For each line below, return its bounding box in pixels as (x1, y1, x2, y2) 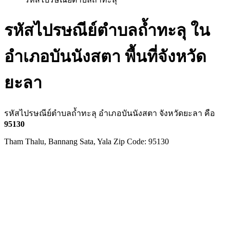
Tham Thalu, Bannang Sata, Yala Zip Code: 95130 (4, 137, 169, 146)
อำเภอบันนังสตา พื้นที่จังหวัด (4, 47, 206, 66)
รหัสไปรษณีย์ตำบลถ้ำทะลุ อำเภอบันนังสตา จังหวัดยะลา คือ (4, 108, 215, 118)
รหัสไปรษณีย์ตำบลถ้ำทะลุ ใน (4, 21, 210, 40)
